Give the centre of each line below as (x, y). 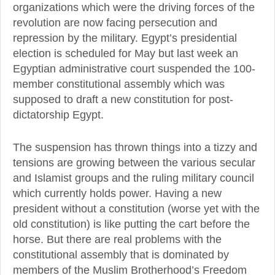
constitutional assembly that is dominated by (121, 254)
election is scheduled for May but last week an (126, 53)
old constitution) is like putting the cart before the (131, 224)
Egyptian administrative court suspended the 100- (134, 68)
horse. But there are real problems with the (117, 239)
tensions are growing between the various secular (134, 162)
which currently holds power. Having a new (117, 193)
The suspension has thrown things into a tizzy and (135, 147)
